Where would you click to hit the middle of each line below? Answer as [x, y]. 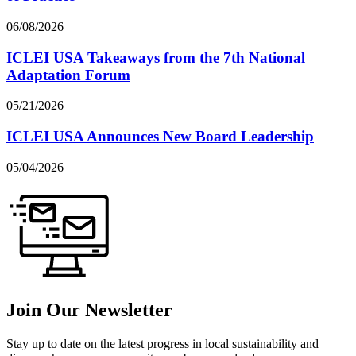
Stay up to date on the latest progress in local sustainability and [163, 343]
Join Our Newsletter [89, 310]
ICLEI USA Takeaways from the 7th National [156, 57]
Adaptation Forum [68, 75]
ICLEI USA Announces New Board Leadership [160, 136]
